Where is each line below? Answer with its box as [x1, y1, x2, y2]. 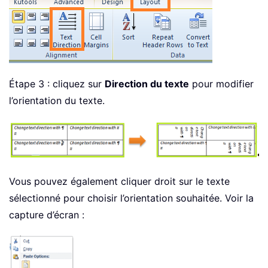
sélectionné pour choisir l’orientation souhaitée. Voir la [9, 192, 254, 205]
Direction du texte [105, 78, 189, 90]
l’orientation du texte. [9, 95, 105, 107]
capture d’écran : [9, 209, 84, 221]
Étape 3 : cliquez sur [9, 78, 105, 90]
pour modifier [189, 78, 254, 90]
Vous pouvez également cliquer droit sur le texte [9, 175, 230, 188]
